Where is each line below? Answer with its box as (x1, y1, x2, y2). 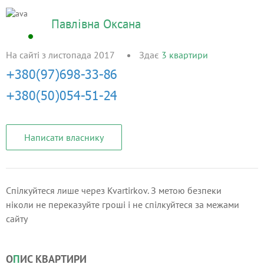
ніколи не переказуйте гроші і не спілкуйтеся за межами (6, 199, 239, 210)
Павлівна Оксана (51, 15, 141, 32)
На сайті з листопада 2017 (6, 49, 114, 61)
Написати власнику (24, 131, 104, 143)
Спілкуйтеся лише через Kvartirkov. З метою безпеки (6, 184, 222, 196)
